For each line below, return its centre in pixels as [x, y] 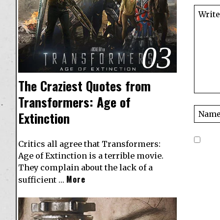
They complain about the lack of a [85, 167]
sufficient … [42, 179]
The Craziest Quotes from [84, 85]
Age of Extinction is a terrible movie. [91, 155]
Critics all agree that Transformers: [89, 144]
